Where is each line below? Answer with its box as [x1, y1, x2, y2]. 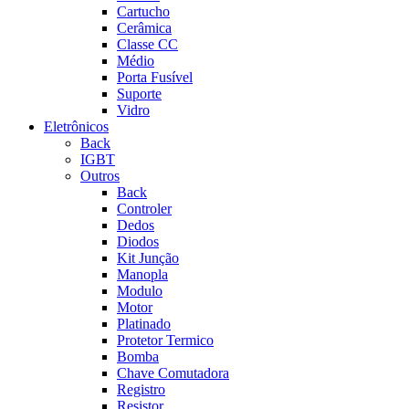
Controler [117, 200, 172, 216]
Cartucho [117, 3, 170, 19]
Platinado [117, 315, 171, 331]
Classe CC [117, 36, 178, 52]
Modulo [117, 282, 163, 299]
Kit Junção [117, 249, 179, 266]
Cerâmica [117, 19, 172, 36]
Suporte [117, 85, 162, 101]
